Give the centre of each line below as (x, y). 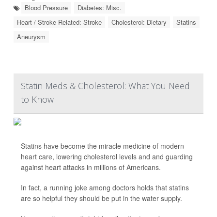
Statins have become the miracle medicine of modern (102, 146)
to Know (37, 100)
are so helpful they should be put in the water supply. (101, 198)
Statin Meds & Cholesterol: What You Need (105, 86)
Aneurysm (31, 37)
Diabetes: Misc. (100, 8)
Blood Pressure (46, 8)
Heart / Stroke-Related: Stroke (59, 22)
